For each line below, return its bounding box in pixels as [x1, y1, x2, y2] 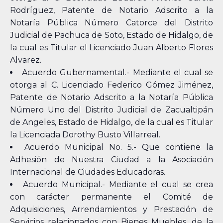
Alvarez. [10, 55, 41, 65]
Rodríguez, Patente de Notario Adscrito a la [10, 5, 213, 15]
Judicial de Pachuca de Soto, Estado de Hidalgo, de [10, 30, 213, 40]
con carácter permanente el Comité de [10, 192, 213, 202]
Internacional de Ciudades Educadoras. [10, 167, 165, 177]
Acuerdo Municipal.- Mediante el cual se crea [22, 180, 214, 189]
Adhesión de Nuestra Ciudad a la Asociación [10, 155, 213, 164]
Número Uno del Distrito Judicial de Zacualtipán [10, 105, 213, 114]
